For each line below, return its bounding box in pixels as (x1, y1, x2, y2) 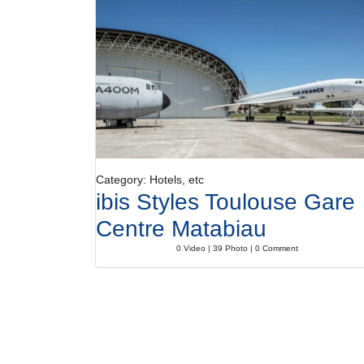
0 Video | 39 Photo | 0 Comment (176, 244, 298, 253)
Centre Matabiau (96, 216, 266, 241)
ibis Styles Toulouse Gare (96, 189, 355, 214)
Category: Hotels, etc (96, 173, 204, 186)
